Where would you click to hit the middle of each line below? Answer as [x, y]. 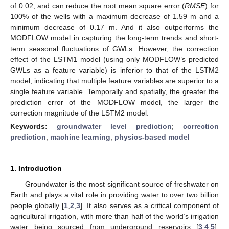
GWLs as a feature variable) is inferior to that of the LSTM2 [114, 70]
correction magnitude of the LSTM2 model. [79, 113]
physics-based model [152, 137]
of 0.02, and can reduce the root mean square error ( [98, 5]
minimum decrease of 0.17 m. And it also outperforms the [114, 27]
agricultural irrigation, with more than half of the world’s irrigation [114, 216]
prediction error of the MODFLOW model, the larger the [114, 102]
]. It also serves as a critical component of [150, 205]
